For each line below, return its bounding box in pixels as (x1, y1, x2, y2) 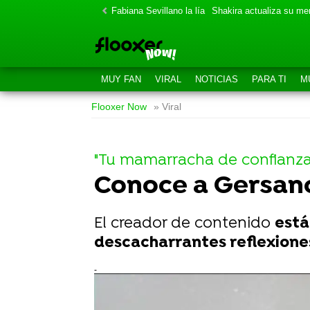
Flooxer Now (91, 102, 147, 112)
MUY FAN (101, 74, 141, 84)
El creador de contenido (94, 215, 275, 233)
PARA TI (252, 74, 286, 84)
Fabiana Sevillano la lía (111, 6, 205, 16)
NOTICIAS (195, 74, 238, 84)
